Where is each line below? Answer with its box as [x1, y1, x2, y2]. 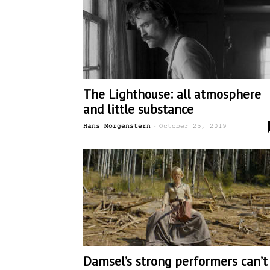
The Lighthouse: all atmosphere [83, 86, 261, 102]
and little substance [83, 101, 193, 118]
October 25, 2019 [159, 122, 227, 130]
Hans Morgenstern [83, 122, 151, 130]
